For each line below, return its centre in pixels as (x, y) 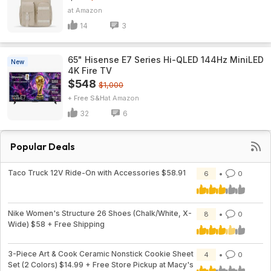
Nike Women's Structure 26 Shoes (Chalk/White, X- (100, 213)
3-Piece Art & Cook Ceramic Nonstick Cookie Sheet (101, 254)
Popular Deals (43, 146)
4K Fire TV (90, 70)
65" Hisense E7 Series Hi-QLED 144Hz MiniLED (166, 60)
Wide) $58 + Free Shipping (56, 224)
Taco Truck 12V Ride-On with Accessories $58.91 (97, 173)
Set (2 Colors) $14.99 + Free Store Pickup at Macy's (101, 265)
